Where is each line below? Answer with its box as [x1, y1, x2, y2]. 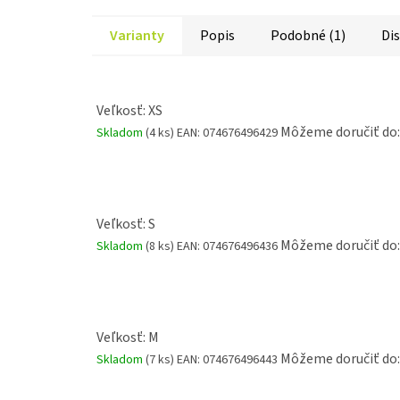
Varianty [110, 26, 164, 46]
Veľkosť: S [96, 213, 155, 234]
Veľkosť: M [96, 328, 159, 348]
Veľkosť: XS [96, 100, 162, 121]
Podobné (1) [271, 26, 346, 46]
